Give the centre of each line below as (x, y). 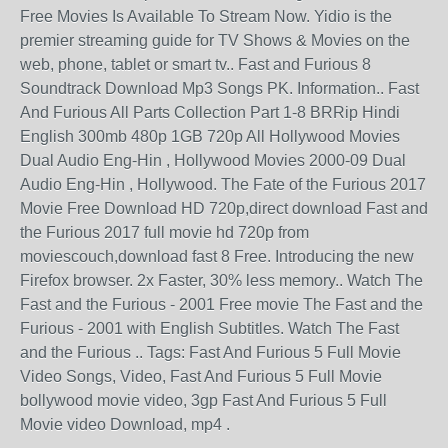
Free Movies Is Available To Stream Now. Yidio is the (206, 16)
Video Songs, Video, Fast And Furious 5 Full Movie (201, 376)
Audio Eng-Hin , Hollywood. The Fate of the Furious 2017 (223, 184)
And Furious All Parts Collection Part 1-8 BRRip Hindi (210, 112)
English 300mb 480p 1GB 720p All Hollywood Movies (210, 136)
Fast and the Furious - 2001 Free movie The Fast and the (221, 304)
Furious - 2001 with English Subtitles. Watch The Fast (209, 328)
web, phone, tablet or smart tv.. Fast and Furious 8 (195, 64)
